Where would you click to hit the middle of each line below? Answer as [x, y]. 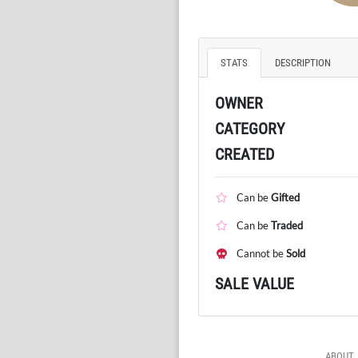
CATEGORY [250, 128]
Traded [287, 225]
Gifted [285, 197]
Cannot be [260, 253]
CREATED [245, 154]
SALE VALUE [255, 283]
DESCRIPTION [303, 62]
